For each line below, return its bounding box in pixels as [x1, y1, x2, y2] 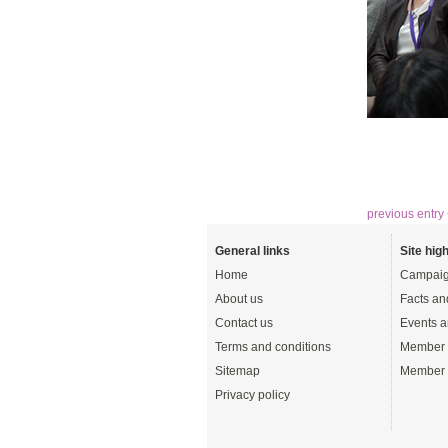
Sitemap [215, 363, 260, 378]
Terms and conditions [215, 339, 331, 354]
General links [215, 243, 290, 258]
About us [215, 291, 263, 306]
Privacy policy [215, 387, 290, 402]
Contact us [215, 315, 273, 330]
